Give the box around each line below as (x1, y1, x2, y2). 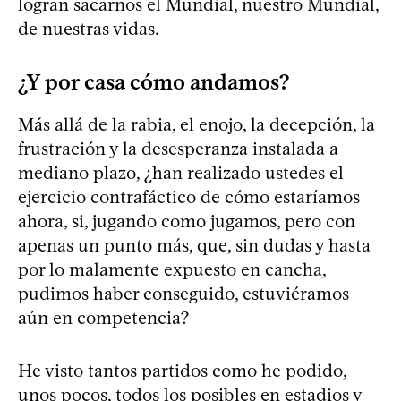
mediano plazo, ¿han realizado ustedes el (18, 161, 344, 183)
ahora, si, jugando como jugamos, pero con (18, 209, 355, 232)
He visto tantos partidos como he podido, (18, 359, 346, 381)
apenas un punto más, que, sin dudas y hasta (18, 234, 371, 256)
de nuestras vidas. (18, 17, 159, 39)
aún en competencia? (18, 306, 189, 328)
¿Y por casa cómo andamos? (18, 68, 289, 95)
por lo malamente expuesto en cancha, (18, 258, 326, 280)
